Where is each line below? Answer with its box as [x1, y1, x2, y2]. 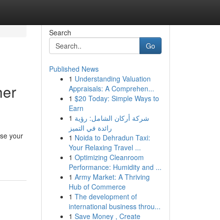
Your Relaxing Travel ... [68, 142, 141, 152]
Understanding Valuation [74, 74, 151, 83]
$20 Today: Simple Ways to [74, 93, 159, 103]
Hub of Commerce [68, 182, 126, 192]
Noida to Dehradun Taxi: [74, 133, 150, 142]
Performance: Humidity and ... [68, 162, 162, 172]
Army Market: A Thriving [74, 172, 150, 182]
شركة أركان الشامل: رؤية [74, 113, 149, 123]
